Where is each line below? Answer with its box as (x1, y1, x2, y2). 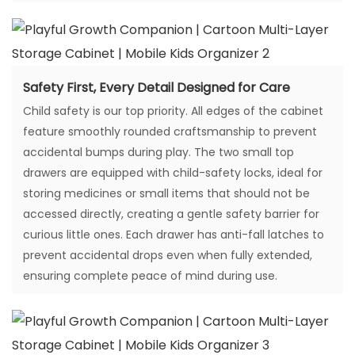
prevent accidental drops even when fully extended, (23, 247, 312, 264)
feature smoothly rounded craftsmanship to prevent (23, 124, 317, 140)
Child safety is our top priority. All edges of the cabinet (23, 103, 323, 120)
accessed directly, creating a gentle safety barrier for (23, 206, 319, 223)
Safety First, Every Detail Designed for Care (23, 78, 290, 97)
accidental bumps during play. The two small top (23, 144, 294, 161)
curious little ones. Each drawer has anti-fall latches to (23, 227, 324, 243)
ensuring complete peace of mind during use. (23, 268, 277, 284)
